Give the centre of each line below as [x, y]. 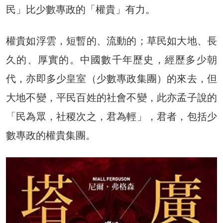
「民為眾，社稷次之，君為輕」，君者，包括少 [111, 116]
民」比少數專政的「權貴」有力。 [81, 9]
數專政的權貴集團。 [51, 135]
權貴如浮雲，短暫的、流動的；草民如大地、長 [111, 41]
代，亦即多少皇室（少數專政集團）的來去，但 [111, 78]
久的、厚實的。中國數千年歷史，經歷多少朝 [111, 59]
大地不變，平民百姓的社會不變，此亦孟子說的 [111, 97]
